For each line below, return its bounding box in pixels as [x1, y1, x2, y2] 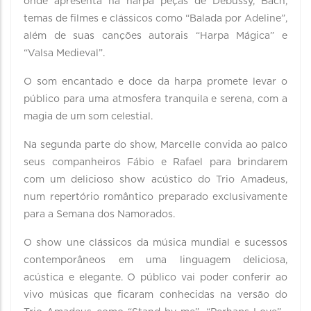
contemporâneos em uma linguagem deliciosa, [24, 255, 287, 265]
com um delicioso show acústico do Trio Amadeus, [24, 175, 287, 185]
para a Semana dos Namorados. [24, 210, 175, 219]
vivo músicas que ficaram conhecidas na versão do [24, 290, 287, 300]
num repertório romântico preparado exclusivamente [24, 192, 287, 202]
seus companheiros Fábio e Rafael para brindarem [24, 158, 287, 167]
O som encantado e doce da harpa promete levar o [24, 77, 287, 87]
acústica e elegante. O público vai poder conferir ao [24, 273, 287, 283]
